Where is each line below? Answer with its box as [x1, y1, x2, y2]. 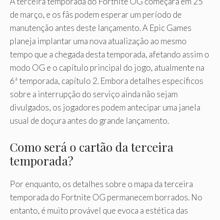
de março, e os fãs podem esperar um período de [10, 9, 182, 20]
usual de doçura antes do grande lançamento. [10, 115, 169, 126]
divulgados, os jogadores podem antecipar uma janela [10, 102, 200, 113]
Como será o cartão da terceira [10, 138, 173, 155]
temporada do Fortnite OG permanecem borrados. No [10, 192, 202, 202]
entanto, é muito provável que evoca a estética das [10, 205, 188, 216]
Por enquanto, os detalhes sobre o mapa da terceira [10, 178, 193, 189]
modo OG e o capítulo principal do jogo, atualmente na [10, 62, 204, 73]
